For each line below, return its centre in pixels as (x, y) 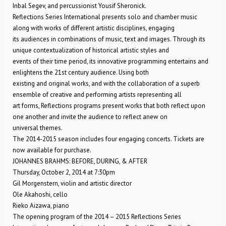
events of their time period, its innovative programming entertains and (110, 61)
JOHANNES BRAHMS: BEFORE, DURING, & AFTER (80, 161)
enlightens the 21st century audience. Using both (81, 72)
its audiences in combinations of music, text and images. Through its (109, 39)
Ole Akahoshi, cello (40, 194)
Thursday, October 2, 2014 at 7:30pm (64, 172)
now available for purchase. (52, 150)
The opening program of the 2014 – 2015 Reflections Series (97, 217)
